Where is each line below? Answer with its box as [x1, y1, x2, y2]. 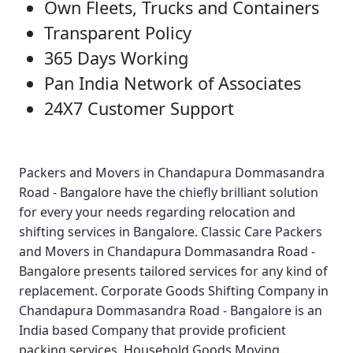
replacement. [19, 282, 101, 300]
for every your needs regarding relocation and [19, 203, 295, 221]
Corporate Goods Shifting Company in [101, 282, 329, 300]
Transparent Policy [44, 21, 191, 45]
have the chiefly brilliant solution [121, 184, 318, 202]
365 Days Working [44, 46, 188, 70]
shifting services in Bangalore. [19, 223, 201, 241]
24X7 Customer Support [44, 97, 234, 121]
